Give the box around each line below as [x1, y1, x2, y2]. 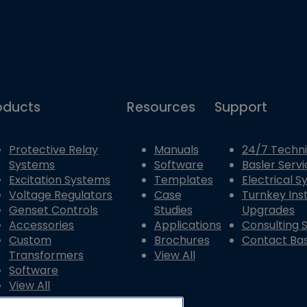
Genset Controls [9, 202, 99, 219]
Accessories [9, 217, 75, 234]
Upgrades [241, 202, 295, 219]
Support [214, 97, 267, 116]
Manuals [153, 142, 199, 158]
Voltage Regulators [9, 187, 113, 204]
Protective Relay [9, 142, 99, 158]
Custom [9, 232, 52, 249]
